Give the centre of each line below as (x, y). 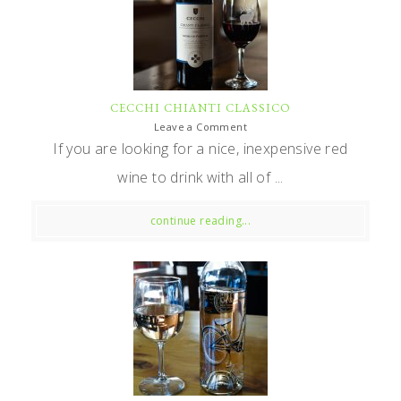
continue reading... (200, 220)
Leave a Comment (200, 126)
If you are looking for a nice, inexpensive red (200, 148)
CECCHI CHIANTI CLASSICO (200, 107)
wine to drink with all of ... (200, 177)
